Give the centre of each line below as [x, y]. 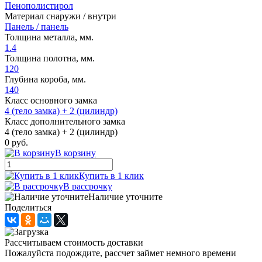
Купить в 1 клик [111, 175]
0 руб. [16, 142]
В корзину [75, 153]
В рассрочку [88, 186]
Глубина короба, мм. [45, 79]
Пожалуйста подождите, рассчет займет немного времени [120, 253]
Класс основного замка [51, 100]
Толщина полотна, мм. [50, 58]
